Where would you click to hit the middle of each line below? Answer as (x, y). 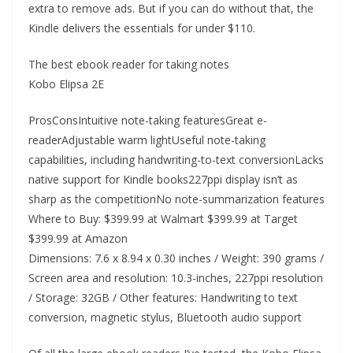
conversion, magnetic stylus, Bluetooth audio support (167, 317)
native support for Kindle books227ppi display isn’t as (163, 179)
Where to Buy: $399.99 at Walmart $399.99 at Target (163, 219)
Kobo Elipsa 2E (66, 84)
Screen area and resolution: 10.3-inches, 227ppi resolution (176, 278)
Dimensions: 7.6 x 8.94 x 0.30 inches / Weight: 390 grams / (176, 258)
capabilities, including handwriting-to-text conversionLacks (176, 160)
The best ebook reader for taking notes (129, 64)
